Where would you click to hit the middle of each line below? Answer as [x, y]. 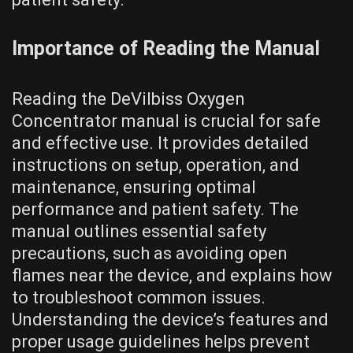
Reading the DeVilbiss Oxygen [128, 98]
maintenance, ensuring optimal [134, 187]
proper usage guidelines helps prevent [161, 341]
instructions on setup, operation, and [156, 165]
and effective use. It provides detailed [160, 143]
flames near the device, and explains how [172, 275]
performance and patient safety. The [155, 209]
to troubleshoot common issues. [139, 297]
